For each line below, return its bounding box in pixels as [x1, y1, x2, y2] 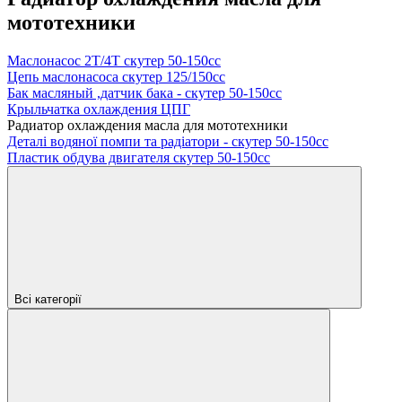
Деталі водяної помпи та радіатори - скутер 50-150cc [7, 133, 328, 149]
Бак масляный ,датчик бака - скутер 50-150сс [7, 84, 282, 100]
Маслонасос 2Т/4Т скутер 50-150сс [7, 52, 221, 68]
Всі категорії [14, 292, 82, 306]
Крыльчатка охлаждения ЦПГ [7, 100, 190, 117]
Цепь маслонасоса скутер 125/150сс [7, 68, 225, 84]
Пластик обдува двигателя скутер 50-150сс [7, 149, 270, 165]
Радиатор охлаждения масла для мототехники [7, 117, 288, 133]
